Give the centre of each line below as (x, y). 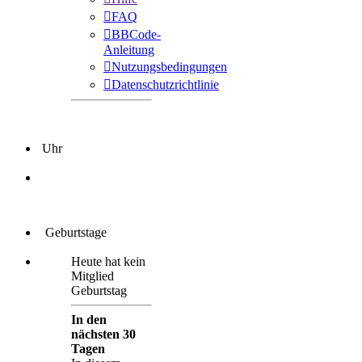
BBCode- (136, 35)
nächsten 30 (103, 335)
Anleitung (129, 50)
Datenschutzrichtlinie (165, 85)
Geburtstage (73, 233)
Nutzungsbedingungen (169, 67)
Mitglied (93, 276)
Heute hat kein (108, 262)
